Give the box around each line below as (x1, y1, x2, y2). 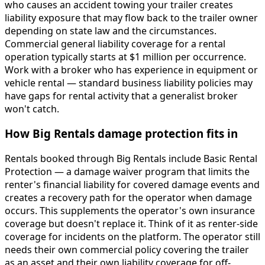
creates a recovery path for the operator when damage (5, 190, 252, 204)
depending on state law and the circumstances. (5, 24, 216, 37)
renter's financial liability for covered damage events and (5, 177, 260, 191)
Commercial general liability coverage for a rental (5, 37, 225, 50)
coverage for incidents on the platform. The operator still (5, 230, 260, 243)
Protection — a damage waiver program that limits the (5, 164, 250, 178)
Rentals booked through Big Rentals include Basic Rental (5, 151, 257, 165)
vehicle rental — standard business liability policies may (5, 76, 253, 89)
